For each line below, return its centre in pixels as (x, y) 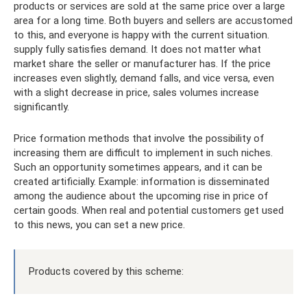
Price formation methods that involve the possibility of (139, 138)
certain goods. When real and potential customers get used (149, 210)
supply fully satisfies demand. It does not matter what (137, 49)
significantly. (41, 107)
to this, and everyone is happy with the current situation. (142, 35)
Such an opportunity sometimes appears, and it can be (138, 167)
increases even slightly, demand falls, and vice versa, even (144, 78)
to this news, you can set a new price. (99, 224)
